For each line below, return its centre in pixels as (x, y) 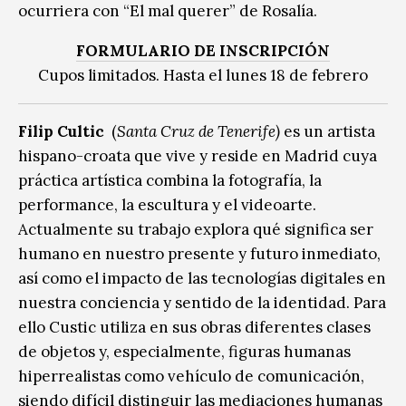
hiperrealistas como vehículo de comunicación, (191, 376)
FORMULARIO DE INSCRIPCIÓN (203, 50)
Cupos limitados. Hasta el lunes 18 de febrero (203, 75)
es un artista (328, 131)
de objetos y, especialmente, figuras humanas (184, 351)
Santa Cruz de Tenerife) (198, 131)
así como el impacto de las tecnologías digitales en (202, 278)
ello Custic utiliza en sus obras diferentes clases (194, 327)
